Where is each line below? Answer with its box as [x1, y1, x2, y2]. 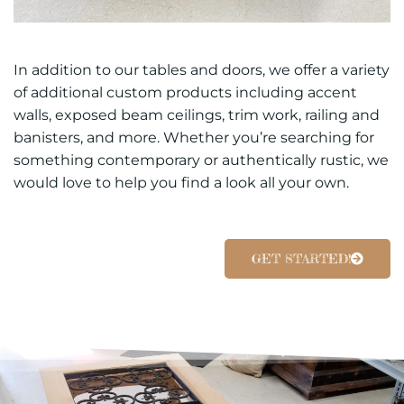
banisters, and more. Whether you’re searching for [14, 128, 374, 146]
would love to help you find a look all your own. [14, 173, 349, 191]
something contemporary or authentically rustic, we [14, 151, 389, 169]
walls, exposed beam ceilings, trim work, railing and [14, 106, 380, 124]
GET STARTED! [252, 250, 351, 266]
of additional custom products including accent [14, 83, 357, 101]
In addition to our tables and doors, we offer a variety [14, 60, 390, 78]
